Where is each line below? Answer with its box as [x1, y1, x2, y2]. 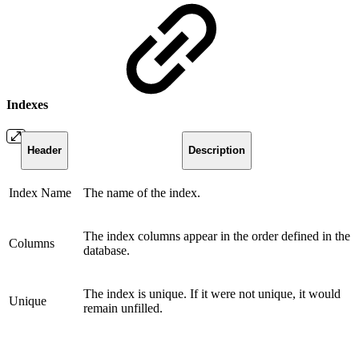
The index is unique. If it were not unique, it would [83, 286, 341, 301]
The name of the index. [83, 185, 200, 200]
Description [188, 144, 245, 157]
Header [27, 144, 62, 157]
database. [83, 243, 130, 257]
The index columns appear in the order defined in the [83, 228, 350, 243]
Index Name [9, 185, 71, 200]
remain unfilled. [83, 301, 163, 315]
